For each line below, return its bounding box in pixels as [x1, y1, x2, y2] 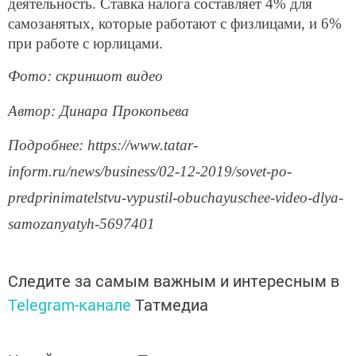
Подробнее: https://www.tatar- [8, 137, 198, 154]
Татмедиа [135, 294, 208, 315]
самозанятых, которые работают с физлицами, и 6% [8, 15, 342, 33]
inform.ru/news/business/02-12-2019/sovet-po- [8, 163, 292, 180]
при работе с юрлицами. [8, 35, 163, 52]
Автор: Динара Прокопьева [8, 102, 189, 119]
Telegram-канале [8, 294, 131, 315]
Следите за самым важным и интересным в [8, 270, 339, 292]
